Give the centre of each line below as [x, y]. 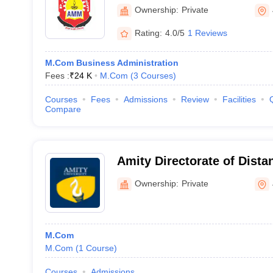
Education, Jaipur [168, 177]
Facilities [239, 99]
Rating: [148, 33]
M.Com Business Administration [112, 63]
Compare [63, 109]
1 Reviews [207, 33]
